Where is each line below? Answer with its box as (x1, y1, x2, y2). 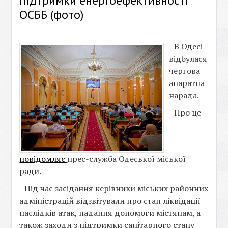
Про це (174, 107, 202, 118)
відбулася (169, 53, 208, 64)
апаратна (169, 77, 205, 89)
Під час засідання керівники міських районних (24, 183, 209, 194)
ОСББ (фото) (19, 7, 84, 22)
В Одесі (174, 41, 203, 52)
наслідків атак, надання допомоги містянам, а (19, 207, 201, 218)
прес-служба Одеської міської (67, 153, 186, 164)
